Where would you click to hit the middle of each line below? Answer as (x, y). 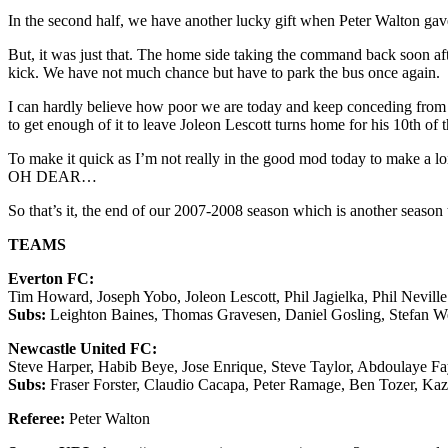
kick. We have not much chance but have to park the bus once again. (224, 72)
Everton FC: (51, 278)
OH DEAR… (52, 176)
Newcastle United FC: (82, 348)
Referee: (36, 418)
